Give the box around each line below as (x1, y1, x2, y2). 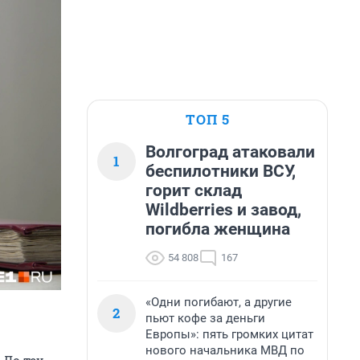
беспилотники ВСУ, (145, 162, 296, 181)
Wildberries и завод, (145, 200, 301, 219)
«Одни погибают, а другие (145, 295, 292, 309)
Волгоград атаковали (145, 142, 315, 162)
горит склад (145, 181, 242, 200)
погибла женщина (145, 219, 290, 239)
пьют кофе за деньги (145, 311, 265, 325)
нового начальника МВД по (145, 343, 305, 358)
